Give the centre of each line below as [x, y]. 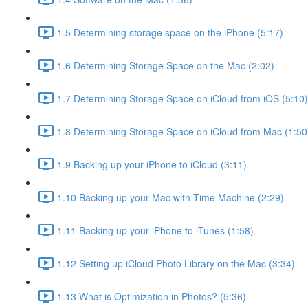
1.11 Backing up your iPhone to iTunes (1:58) [155, 230]
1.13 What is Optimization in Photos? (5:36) [152, 296]
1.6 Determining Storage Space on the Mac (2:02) [166, 65]
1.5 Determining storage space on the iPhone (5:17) [170, 32]
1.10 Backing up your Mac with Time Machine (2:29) [170, 197]
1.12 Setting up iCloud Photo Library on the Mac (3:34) [176, 263]
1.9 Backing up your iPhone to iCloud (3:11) [152, 164]
